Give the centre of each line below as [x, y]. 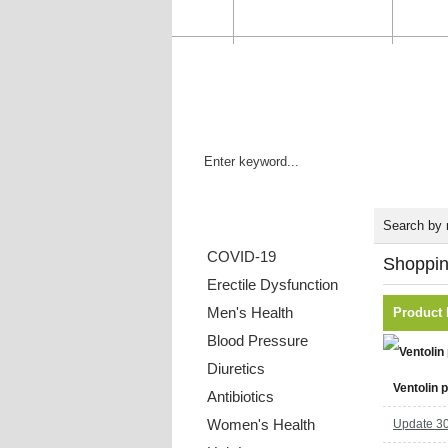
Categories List [235, 225]
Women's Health [261, 424]
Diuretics [236, 368]
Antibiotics [240, 396]
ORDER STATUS [313, 17]
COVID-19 [241, 256]
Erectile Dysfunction [272, 284]
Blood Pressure [257, 340]
